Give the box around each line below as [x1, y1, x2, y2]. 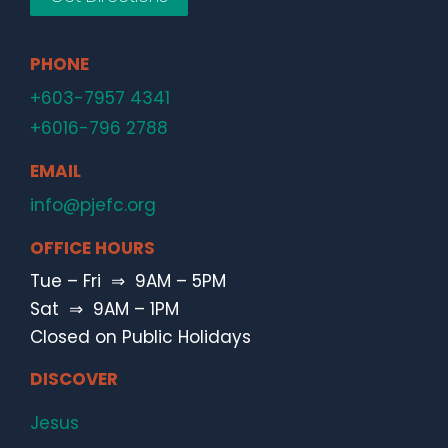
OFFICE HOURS [30, 235, 155, 260]
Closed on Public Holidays [30, 324, 251, 349]
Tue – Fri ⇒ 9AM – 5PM [30, 268, 226, 293]
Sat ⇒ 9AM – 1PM [30, 296, 179, 321]
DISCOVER [30, 366, 118, 391]
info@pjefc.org [30, 192, 156, 217]
